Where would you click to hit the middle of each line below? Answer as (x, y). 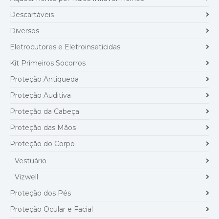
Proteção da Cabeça (44, 111)
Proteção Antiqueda (44, 79)
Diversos (24, 31)
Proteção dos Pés (40, 193)
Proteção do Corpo (42, 143)
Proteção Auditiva (40, 95)
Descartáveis (32, 14)
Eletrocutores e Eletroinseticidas (65, 47)
